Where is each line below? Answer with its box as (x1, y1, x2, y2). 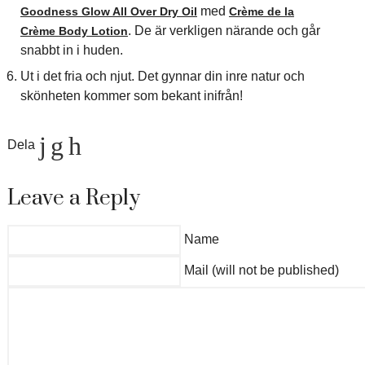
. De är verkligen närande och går (127, 24, 320, 37)
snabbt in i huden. (20, 43, 123, 57)
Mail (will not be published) (183, 263, 339, 277)
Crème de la (228, 5, 294, 18)
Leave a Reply (7, 184, 140, 212)
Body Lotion (58, 24, 128, 37)
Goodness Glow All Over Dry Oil (20, 5, 197, 18)
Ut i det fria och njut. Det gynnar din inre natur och (20, 69, 305, 83)
